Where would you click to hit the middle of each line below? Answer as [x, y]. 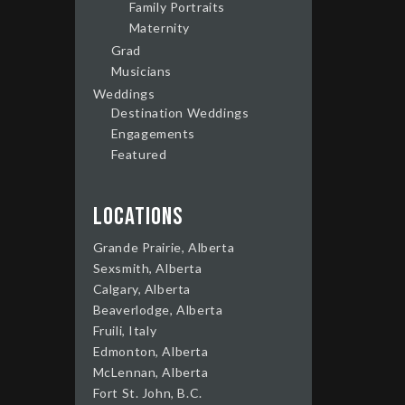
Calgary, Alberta [142, 288]
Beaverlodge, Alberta [158, 309]
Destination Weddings [180, 112]
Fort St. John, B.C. [147, 392]
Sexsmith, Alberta [147, 268]
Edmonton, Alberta [151, 351]
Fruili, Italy [125, 330]
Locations [138, 217]
